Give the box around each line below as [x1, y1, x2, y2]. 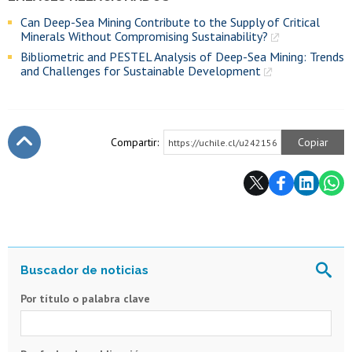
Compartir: [111, 134, 159, 149]
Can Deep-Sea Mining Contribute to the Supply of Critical [20, 13, 320, 30]
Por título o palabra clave [20, 291, 150, 306]
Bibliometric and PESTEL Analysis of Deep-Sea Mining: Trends [20, 48, 344, 64]
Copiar [297, 134, 328, 149]
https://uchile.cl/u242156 [168, 136, 277, 148]
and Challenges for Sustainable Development [20, 62, 261, 79]
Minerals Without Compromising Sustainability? [20, 27, 268, 44]
